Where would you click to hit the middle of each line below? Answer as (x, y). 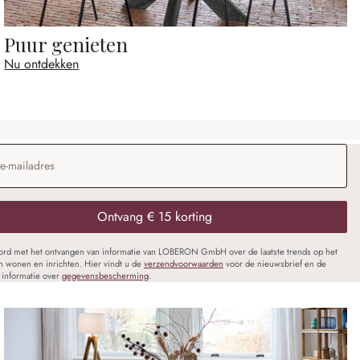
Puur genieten (66, 45)
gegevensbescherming (105, 276)
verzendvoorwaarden (184, 264)
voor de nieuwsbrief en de (275, 264)
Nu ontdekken (42, 64)
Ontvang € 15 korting (154, 217)
